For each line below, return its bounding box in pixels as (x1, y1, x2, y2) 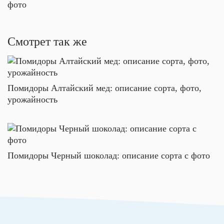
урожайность (7, 94, 57, 104)
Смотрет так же (7, 34, 87, 48)
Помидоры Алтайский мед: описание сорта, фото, (7, 82, 201, 93)
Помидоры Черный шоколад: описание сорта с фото (7, 150, 210, 160)
